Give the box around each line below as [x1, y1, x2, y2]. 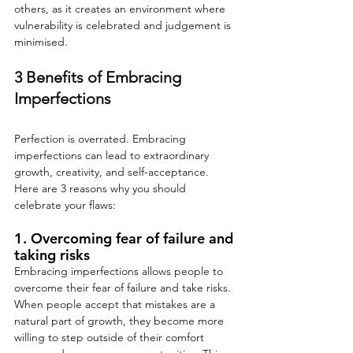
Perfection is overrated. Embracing [14, 132, 189, 147]
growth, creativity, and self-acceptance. [14, 165, 212, 180]
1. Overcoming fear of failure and [14, 229, 237, 248]
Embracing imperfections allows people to [14, 264, 226, 279]
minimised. [14, 35, 68, 50]
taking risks [14, 246, 90, 265]
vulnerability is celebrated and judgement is [14, 18, 234, 33]
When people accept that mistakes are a [14, 297, 218, 312]
